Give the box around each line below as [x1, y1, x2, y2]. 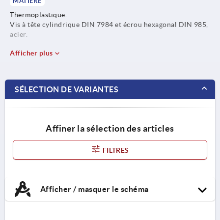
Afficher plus [10, 49, 55, 57]
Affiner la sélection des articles [46, 123, 174, 134]
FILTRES [101, 146, 129, 154]
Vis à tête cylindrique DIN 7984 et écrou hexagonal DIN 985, [10, 20, 208, 28]
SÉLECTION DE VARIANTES [15, 84, 118, 94]
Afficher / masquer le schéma [38, 184, 149, 193]
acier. [10, 30, 27, 38]
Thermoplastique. [10, 10, 67, 19]
